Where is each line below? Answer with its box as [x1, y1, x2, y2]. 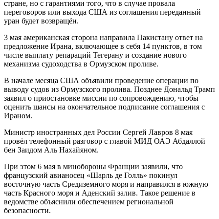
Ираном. [4, 111, 32, 120]
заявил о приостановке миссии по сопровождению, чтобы [4, 93, 198, 102]
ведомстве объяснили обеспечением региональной [4, 197, 174, 206]
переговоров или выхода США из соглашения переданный [4, 7, 201, 16]
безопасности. [4, 206, 51, 215]
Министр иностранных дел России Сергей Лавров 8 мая [4, 128, 193, 136]
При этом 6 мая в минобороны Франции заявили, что [4, 162, 183, 171]
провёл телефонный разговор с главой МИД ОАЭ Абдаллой [4, 136, 205, 145]
